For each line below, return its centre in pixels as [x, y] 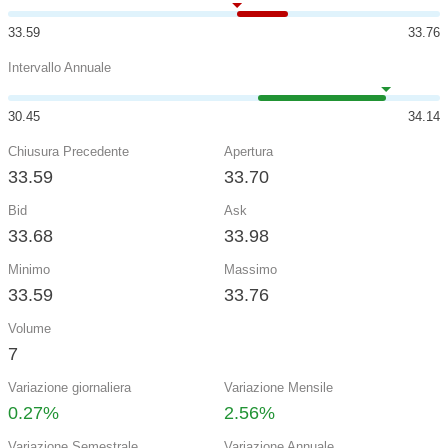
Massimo [250, 269]
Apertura [248, 151]
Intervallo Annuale [59, 67]
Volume [29, 328]
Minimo [29, 269]
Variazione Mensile [278, 387]
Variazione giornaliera [69, 387]
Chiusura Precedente [68, 151]
